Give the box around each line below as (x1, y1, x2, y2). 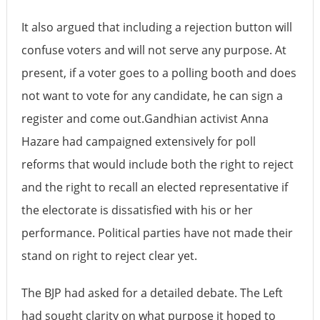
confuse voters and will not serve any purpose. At (21, 41, 286, 58)
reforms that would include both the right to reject (21, 156, 294, 172)
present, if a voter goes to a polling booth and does (21, 64, 296, 81)
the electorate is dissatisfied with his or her (21, 201, 253, 218)
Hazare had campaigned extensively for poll (21, 133, 256, 149)
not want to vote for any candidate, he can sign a (21, 87, 283, 104)
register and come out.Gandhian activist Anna (21, 110, 269, 126)
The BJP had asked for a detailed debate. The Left (21, 284, 283, 301)
